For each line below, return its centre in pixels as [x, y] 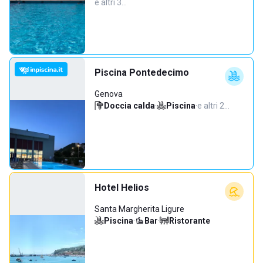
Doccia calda [129, 106]
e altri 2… [213, 106]
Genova [109, 94]
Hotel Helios [122, 188]
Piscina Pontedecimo [142, 73]
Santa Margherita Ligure [139, 209]
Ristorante [190, 221]
